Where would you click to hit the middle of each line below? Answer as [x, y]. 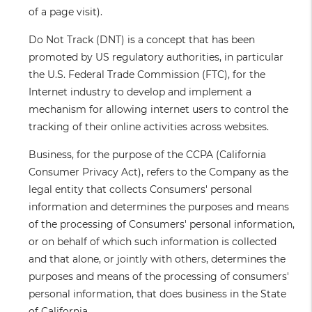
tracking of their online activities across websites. [149, 127]
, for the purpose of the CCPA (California [169, 155]
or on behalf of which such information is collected [153, 242]
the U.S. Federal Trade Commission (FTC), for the [147, 75]
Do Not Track [61, 40]
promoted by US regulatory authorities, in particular [156, 57]
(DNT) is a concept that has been [174, 40]
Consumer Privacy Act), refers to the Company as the [159, 172]
